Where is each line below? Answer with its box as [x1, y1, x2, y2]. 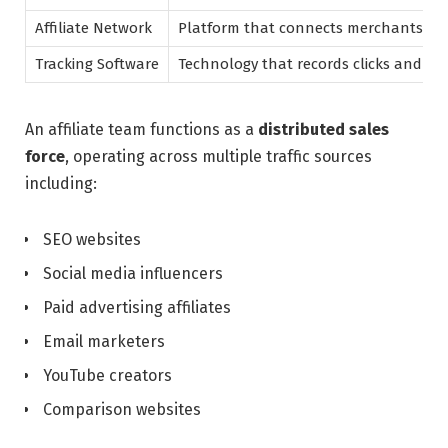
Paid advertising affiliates [43, 298, 231, 318]
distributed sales [258, 120, 389, 140]
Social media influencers [43, 264, 223, 284]
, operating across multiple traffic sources [65, 147, 372, 167]
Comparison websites [43, 400, 201, 420]
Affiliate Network [35, 19, 152, 38]
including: [25, 174, 97, 194]
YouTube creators [43, 366, 172, 386]
